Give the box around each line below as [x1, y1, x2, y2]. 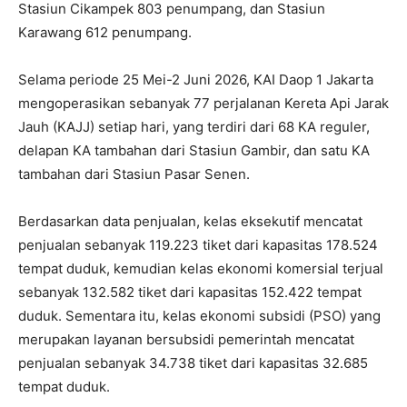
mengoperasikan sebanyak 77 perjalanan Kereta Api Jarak [18, 94, 389, 112]
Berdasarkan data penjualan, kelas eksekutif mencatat [18, 212, 362, 230]
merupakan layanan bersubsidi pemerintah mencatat [18, 330, 354, 348]
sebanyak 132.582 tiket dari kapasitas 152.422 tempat [18, 283, 362, 301]
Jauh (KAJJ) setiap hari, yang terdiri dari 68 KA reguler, [18, 117, 370, 135]
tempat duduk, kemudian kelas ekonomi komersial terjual [18, 259, 383, 277]
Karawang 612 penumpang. [18, 23, 192, 41]
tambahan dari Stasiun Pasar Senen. [18, 164, 250, 183]
